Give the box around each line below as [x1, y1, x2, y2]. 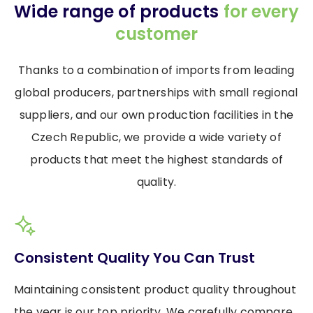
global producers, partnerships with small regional [15, 85, 298, 101]
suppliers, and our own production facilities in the [19, 107, 294, 124]
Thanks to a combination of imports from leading [18, 62, 295, 79]
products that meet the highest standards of [29, 152, 284, 168]
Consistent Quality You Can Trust [14, 248, 256, 268]
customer [115, 22, 198, 46]
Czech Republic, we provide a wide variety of [31, 129, 282, 146]
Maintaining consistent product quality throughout [14, 282, 296, 298]
